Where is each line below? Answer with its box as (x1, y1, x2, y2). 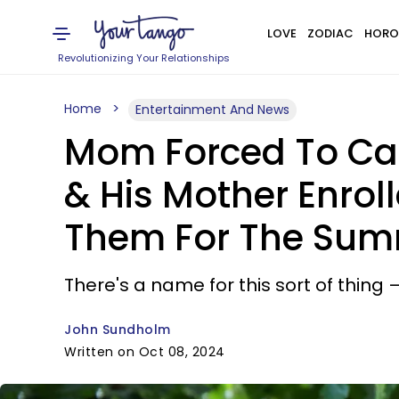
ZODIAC (306, 25, 354, 42)
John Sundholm (64, 321, 171, 338)
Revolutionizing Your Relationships (58, 51, 231, 65)
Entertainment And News (135, 101, 289, 118)
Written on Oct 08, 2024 (64, 343, 225, 361)
